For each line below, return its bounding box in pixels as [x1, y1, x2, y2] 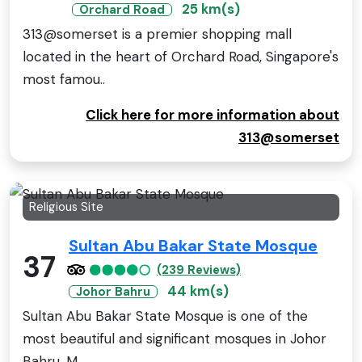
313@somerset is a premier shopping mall [23, 24, 292, 43]
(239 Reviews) [157, 261, 241, 278]
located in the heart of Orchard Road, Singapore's [23, 47, 339, 65]
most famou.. [23, 69, 105, 88]
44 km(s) [167, 281, 229, 300]
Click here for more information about [86, 105, 339, 124]
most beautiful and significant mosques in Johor [23, 329, 326, 347]
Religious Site [29, 198, 103, 215]
